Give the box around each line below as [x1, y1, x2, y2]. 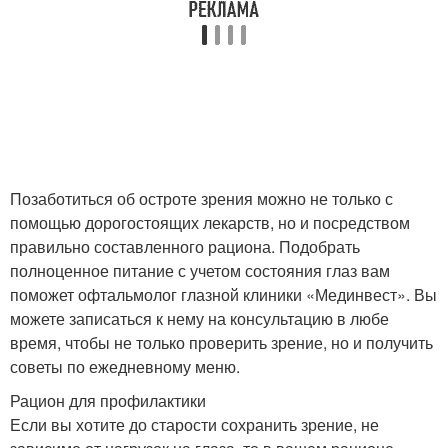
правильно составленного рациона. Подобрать [10, 234, 360, 258]
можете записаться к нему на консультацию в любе [10, 306, 389, 330]
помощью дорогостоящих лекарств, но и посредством [10, 210, 410, 234]
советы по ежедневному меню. [10, 354, 240, 378]
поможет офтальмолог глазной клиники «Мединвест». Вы [10, 282, 437, 306]
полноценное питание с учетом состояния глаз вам [10, 258, 390, 282]
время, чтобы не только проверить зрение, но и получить [10, 330, 433, 354]
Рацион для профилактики [10, 388, 206, 412]
